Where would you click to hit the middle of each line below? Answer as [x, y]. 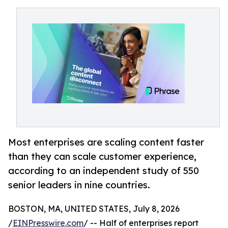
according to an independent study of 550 [104, 171]
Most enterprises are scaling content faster [106, 142]
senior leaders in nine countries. [79, 185]
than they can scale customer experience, [102, 156]
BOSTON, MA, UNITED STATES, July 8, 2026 [94, 209]
